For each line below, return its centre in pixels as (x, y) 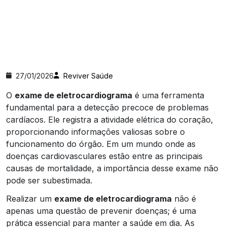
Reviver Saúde (88, 75)
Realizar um (30, 198)
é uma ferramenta (168, 95)
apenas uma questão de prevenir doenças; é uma (101, 211)
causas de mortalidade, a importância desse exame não (112, 168)
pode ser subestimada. (49, 180)
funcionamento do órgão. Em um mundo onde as (101, 144)
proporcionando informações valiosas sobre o (96, 131)
